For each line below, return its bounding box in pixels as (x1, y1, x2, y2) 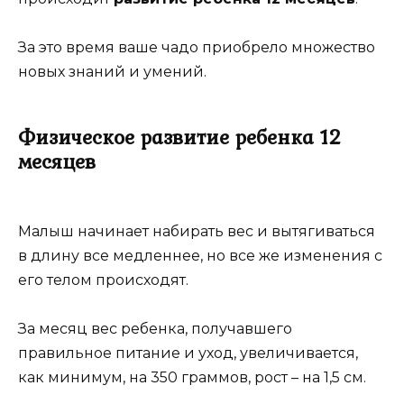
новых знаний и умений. (18, 62, 207, 80)
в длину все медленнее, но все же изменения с (18, 246, 382, 264)
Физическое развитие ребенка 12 (18, 121, 342, 152)
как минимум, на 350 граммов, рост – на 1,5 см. (18, 369, 366, 387)
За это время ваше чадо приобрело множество (18, 38, 375, 56)
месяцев (18, 145, 96, 177)
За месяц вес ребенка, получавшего (18, 320, 292, 338)
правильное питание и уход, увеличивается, (18, 344, 358, 363)
